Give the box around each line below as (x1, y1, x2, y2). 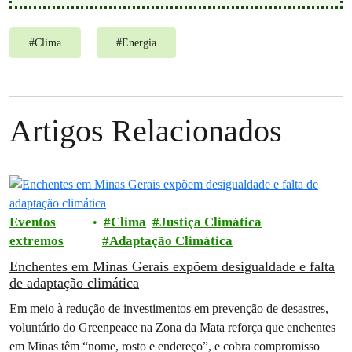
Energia (122, 36, 156, 49)
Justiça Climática (159, 214, 262, 229)
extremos (9, 233, 64, 248)
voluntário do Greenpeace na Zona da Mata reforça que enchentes (9, 319, 335, 335)
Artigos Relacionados (9, 112, 282, 148)
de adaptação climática (9, 274, 139, 291)
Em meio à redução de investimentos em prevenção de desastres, (9, 300, 328, 316)
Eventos (9, 214, 56, 229)
